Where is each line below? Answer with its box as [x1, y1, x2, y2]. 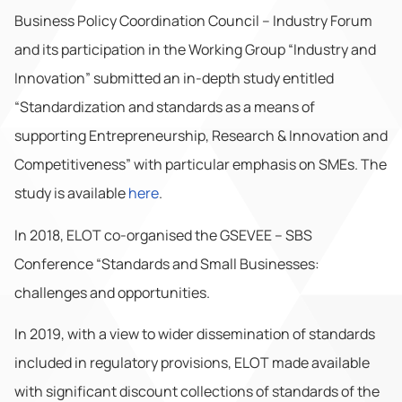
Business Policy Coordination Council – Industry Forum [14, 11, 372, 31]
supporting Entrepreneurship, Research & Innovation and [14, 126, 388, 146]
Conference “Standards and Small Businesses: [14, 253, 319, 274]
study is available [14, 183, 128, 204]
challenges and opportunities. [14, 282, 210, 302]
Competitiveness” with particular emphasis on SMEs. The [14, 154, 387, 175]
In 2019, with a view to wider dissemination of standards [14, 323, 375, 344]
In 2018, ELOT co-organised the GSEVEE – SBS [14, 224, 312, 245]
